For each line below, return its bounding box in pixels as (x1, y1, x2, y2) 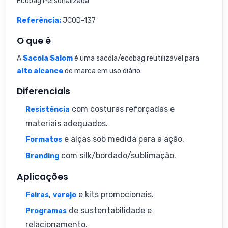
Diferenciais (16, 85, 70, 98)
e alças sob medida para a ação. (62, 134, 184, 145)
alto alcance (16, 66, 63, 75)
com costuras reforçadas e (70, 104, 175, 114)
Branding (25, 151, 59, 160)
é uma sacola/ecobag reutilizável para (72, 53, 199, 63)
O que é (16, 35, 51, 47)
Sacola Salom (22, 53, 73, 63)
